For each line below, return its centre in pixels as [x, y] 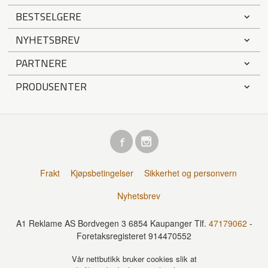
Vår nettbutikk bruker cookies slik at [134, 258]
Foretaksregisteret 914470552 [134, 236]
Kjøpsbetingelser [102, 173]
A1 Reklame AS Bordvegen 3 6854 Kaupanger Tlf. [112, 223]
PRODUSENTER [51, 86]
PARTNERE [42, 63]
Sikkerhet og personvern [191, 173]
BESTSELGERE [49, 16]
